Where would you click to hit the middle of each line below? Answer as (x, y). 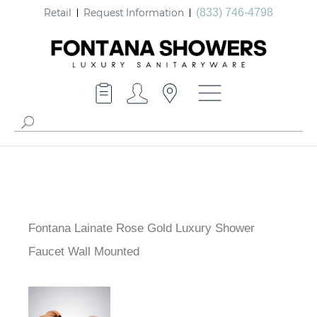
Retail (58, 12)
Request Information (134, 12)
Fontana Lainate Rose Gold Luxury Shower (142, 229)
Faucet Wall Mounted (84, 252)
